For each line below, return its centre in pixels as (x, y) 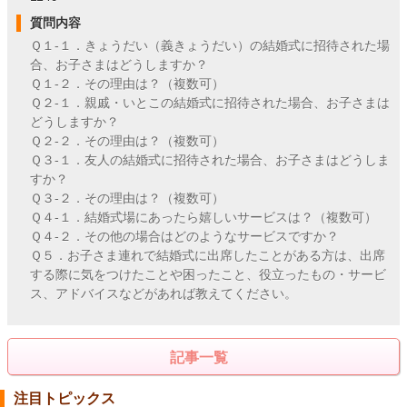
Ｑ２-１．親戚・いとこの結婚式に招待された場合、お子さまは (210, 103)
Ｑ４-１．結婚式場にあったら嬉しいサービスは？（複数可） (203, 218)
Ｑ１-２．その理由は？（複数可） (127, 84)
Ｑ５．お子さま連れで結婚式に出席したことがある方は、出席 (208, 256)
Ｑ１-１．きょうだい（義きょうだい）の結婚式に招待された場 (210, 46)
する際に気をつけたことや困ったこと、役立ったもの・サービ (208, 275)
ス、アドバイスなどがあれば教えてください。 (164, 294)
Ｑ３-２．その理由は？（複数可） (127, 199)
